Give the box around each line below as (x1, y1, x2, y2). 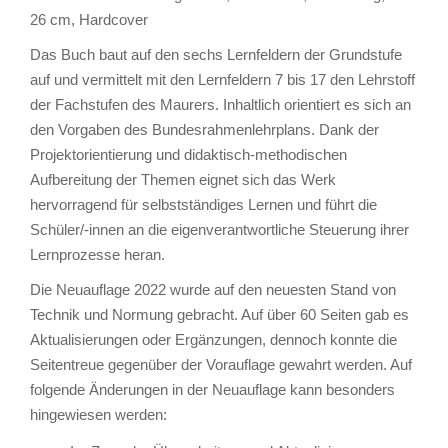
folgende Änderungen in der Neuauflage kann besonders (30, 380, 395, 398)
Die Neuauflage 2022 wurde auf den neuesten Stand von (30, 280, 396, 298)
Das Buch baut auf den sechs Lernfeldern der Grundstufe (30, 45, 402, 63)
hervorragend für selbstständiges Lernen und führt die (30, 195, 377, 213)
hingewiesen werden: (30, 405, 167, 423)
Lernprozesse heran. (30, 245, 165, 263)
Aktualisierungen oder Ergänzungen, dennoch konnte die (30, 330, 397, 348)
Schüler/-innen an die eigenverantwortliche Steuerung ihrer (30, 220, 409, 238)
